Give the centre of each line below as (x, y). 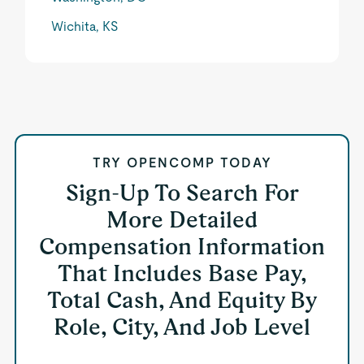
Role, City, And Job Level (182, 327)
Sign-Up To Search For (182, 193)
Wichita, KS (85, 26)
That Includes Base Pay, (182, 273)
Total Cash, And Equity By (182, 300)
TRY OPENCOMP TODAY (182, 163)
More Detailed (182, 219)
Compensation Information (182, 246)
